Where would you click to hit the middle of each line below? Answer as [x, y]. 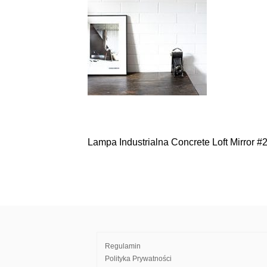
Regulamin [123, 246]
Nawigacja [128, 148]
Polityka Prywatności [138, 259]
